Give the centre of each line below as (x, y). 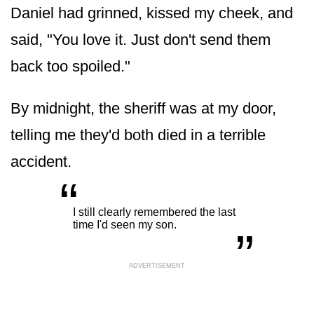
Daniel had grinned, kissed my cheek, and (152, 13)
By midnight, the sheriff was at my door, (143, 108)
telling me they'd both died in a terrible (138, 135)
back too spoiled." (70, 66)
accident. (41, 161)
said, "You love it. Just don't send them (141, 39)
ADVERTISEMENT (157, 265)
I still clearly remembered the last (154, 212)
